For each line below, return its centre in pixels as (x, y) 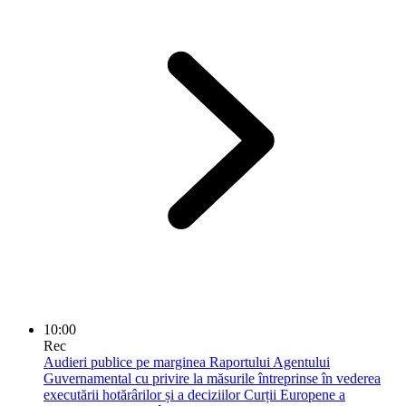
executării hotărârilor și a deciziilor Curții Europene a (194, 394)
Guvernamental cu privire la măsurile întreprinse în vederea (212, 378)
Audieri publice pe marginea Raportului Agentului (187, 362)
